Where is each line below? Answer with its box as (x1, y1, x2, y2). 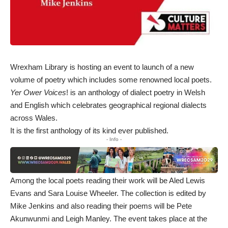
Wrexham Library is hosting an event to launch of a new (10, 63, 194, 72)
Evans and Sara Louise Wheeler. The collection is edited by (10, 188, 206, 197)
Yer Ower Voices (10, 88, 66, 97)
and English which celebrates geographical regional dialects (10, 101, 207, 110)
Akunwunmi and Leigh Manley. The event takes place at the (10, 214, 207, 223)
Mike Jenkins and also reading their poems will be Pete (10, 201, 192, 210)
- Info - (106, 136, 122, 142)
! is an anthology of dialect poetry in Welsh (66, 88, 205, 97)
